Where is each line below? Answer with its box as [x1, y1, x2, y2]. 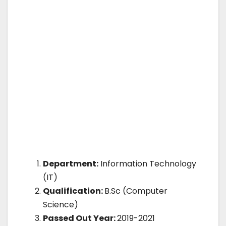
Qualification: [43, 185, 104, 197]
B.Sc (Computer [104, 185, 167, 197]
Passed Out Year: [43, 212, 117, 224]
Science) [43, 199, 78, 211]
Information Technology [98, 158, 196, 170]
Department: [43, 158, 98, 170]
